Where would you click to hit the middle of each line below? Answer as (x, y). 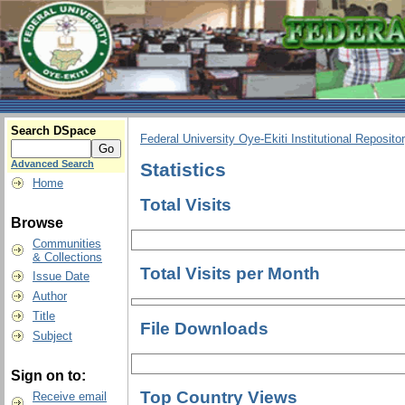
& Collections (67, 257)
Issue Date (61, 276)
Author (50, 296)
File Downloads (204, 329)
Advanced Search (52, 164)
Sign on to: (48, 376)
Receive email (70, 396)
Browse (37, 223)
